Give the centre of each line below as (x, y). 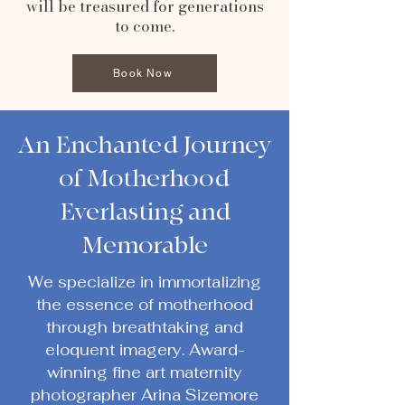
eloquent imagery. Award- (145, 350)
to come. (145, 26)
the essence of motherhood (145, 305)
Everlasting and (145, 212)
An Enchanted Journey (145, 146)
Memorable (145, 246)
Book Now (143, 73)
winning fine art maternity (145, 372)
